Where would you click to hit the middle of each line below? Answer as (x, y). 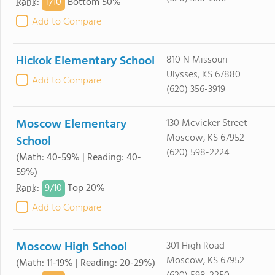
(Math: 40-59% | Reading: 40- (79, 158)
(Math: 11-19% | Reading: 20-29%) (86, 263)
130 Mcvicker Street (207, 123)
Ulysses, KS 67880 (203, 75)
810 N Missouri (197, 60)
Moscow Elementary (71, 125)
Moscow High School (72, 247)
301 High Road (195, 246)
